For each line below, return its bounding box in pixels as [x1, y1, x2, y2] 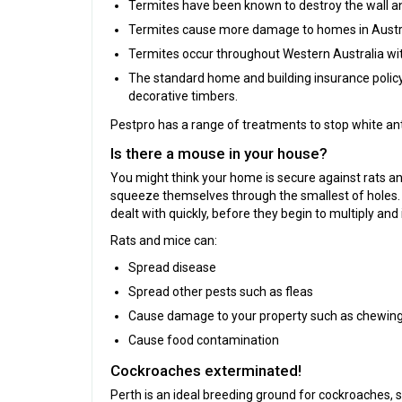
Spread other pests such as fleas [128, 284, 313, 300]
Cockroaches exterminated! [110, 362, 301, 380]
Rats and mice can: [110, 233, 217, 249]
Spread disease [128, 260, 216, 275]
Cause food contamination [128, 333, 279, 348]
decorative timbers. [128, 89, 238, 104]
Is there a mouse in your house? [110, 144, 328, 163]
